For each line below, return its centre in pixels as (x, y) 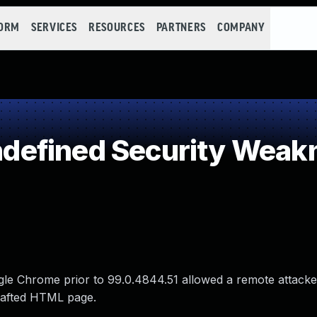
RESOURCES (117, 28)
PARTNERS (181, 28)
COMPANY (241, 28)
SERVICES (54, 28)
